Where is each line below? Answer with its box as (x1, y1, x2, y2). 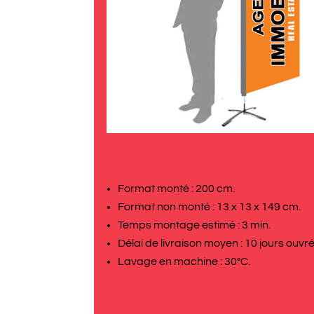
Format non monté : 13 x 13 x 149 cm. (118, 200, 301, 212)
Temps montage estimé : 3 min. (118, 219, 271, 231)
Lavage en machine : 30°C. (118, 255, 251, 267)
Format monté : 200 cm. (118, 182, 235, 194)
